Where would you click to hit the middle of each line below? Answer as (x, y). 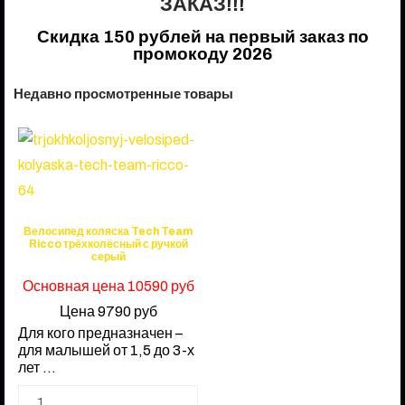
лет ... (37, 367)
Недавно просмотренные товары (123, 94)
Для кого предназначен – (100, 333)
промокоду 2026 (202, 54)
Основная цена (75, 286)
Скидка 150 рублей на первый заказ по (202, 37)
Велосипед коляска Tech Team (108, 231)
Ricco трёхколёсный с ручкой (108, 244)
